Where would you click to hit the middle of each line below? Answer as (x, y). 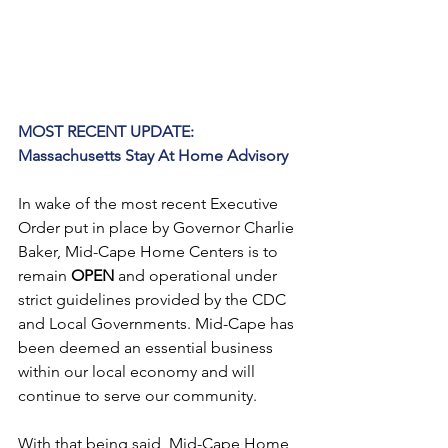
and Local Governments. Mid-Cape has (158, 324)
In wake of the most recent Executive (150, 204)
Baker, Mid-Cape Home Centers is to (150, 252)
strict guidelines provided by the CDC (154, 300)
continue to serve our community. (137, 396)
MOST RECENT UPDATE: (106, 132)
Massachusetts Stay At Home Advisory (153, 156)
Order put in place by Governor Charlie (158, 228)
